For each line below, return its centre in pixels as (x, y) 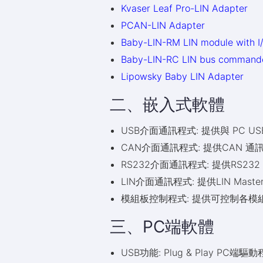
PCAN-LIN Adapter (163, 25)
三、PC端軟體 (162, 227)
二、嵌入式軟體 (167, 104)
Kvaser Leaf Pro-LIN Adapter (185, 8)
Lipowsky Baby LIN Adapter (183, 76)
